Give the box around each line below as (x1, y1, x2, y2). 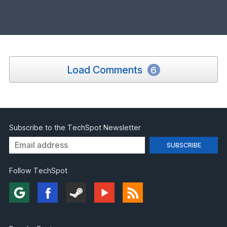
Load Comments (67, 64, 145, 76)
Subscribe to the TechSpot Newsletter (9, 123, 141, 132)
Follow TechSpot (9, 166, 67, 175)
